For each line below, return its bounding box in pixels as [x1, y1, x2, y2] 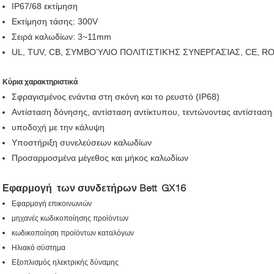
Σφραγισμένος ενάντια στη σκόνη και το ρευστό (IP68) [12, 91, 220, 102]
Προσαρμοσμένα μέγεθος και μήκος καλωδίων [12, 152, 188, 163]
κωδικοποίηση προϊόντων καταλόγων [12, 228, 134, 237]
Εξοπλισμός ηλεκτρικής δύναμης [12, 257, 119, 267]
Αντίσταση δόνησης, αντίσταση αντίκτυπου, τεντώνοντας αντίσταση [12, 106, 272, 117]
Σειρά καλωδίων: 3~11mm [12, 31, 111, 42]
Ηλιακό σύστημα [12, 243, 65, 252]
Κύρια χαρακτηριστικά [2, 76, 78, 86]
